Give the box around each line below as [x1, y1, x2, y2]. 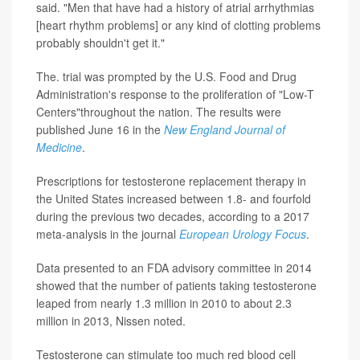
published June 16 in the [36, 121, 164, 138]
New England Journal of [164, 121, 285, 138]
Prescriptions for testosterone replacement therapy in [36, 173, 306, 190]
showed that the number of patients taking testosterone [36, 277, 317, 294]
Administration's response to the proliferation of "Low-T [36, 86, 314, 103]
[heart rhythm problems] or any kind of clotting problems [36, 17, 321, 34]
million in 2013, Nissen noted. [36, 313, 186, 329]
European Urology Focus [179, 226, 306, 243]
